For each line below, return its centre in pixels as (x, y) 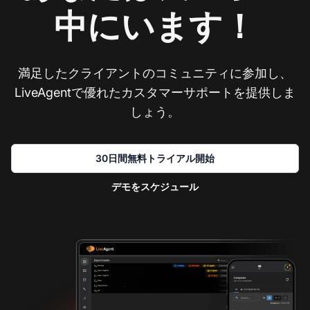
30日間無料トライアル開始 (155, 158)
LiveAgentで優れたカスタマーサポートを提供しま (155, 92)
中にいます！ (155, 26)
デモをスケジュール (155, 186)
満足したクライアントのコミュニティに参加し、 (155, 73)
